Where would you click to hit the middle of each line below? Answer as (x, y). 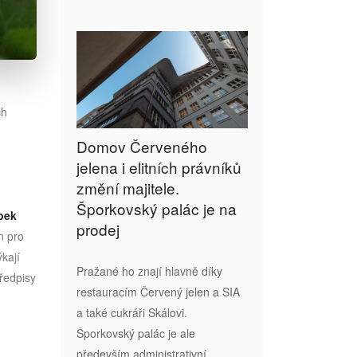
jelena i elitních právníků (159, 167)
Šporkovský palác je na (157, 208)
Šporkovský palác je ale (136, 333)
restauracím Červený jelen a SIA (158, 291)
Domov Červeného (142, 146)
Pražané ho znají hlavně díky (149, 271)
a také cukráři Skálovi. (132, 312)
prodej (98, 229)
